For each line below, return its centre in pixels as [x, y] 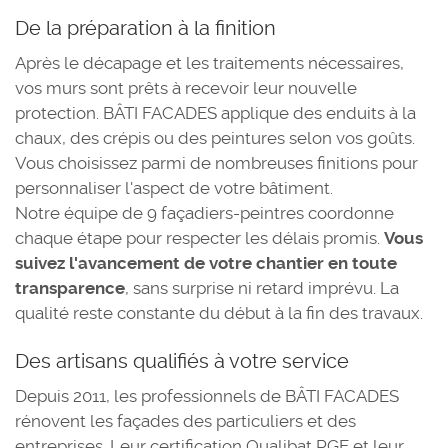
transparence [70, 288]
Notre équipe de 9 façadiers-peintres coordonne [204, 213]
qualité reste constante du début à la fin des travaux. [219, 313]
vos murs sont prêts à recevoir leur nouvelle [186, 88]
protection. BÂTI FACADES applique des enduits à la [215, 113]
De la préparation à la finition [145, 28]
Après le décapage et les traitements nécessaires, [209, 63]
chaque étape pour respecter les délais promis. [199, 238]
